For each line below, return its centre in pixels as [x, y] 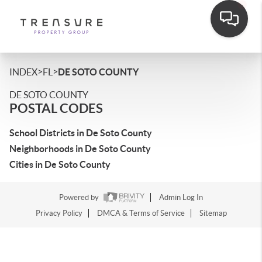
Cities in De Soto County [60, 164]
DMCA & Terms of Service [141, 213]
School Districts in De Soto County [81, 133]
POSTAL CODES [56, 108]
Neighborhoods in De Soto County [80, 149]
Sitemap [213, 213]
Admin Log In [181, 198]
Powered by [80, 198]
